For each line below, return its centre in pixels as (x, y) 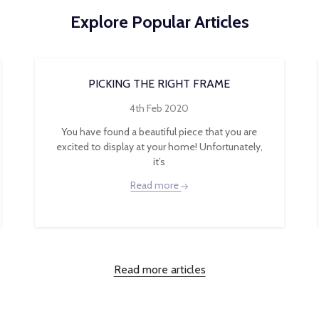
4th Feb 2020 (159, 108)
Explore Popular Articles (159, 22)
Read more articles (159, 270)
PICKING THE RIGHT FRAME (159, 84)
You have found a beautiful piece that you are (159, 132)
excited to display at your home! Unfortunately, (159, 147)
